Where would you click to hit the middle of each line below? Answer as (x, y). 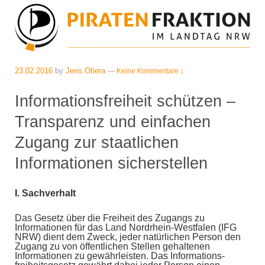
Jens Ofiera (85, 71)
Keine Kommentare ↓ (150, 71)
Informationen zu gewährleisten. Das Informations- (120, 256)
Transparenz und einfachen (113, 122)
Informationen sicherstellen (111, 163)
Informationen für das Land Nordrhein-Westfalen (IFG (126, 227)
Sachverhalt (49, 193)
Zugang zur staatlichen (97, 143)
